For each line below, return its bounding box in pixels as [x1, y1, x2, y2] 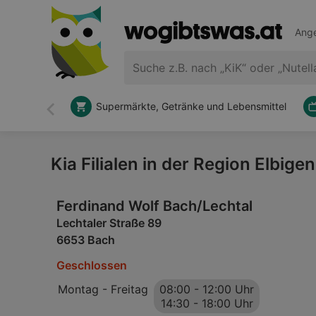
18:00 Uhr [201, 296, 253, 310]
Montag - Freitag [58, 282, 148, 296]
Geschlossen [56, 258, 127, 272]
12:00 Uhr [202, 282, 254, 296]
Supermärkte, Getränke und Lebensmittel [96, 100, 286, 112]
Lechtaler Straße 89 [56, 216, 162, 230]
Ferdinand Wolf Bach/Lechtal [56, 197, 253, 214]
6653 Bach [56, 233, 115, 247]
